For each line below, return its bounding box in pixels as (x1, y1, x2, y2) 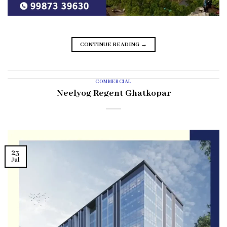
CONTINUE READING (80, 41, 141, 48)
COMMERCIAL (95, 78, 132, 85)
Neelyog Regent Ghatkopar (56, 87, 171, 99)
